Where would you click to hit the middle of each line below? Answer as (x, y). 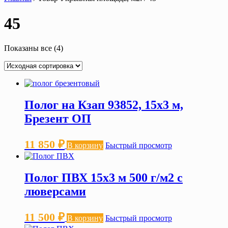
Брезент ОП (58, 119)
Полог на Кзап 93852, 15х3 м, (104, 105)
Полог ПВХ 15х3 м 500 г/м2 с (104, 178)
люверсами (55, 192)
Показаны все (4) (34, 48)
